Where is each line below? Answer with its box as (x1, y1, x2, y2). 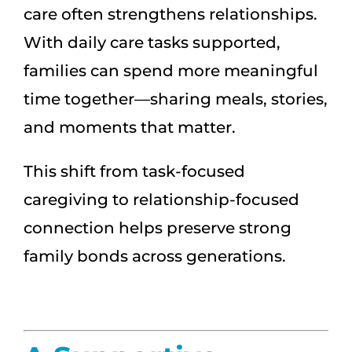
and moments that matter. (24, 118, 236, 137)
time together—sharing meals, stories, (24, 90, 328, 109)
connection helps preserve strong (24, 218, 291, 238)
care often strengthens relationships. (24, 5, 317, 24)
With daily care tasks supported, (24, 33, 280, 53)
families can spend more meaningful (24, 61, 318, 81)
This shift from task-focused (24, 162, 245, 181)
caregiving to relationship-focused (24, 190, 299, 210)
